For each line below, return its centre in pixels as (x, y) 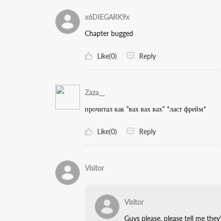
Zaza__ (95, 92)
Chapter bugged (109, 33)
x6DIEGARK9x (107, 17)
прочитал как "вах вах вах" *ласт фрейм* (146, 109)
